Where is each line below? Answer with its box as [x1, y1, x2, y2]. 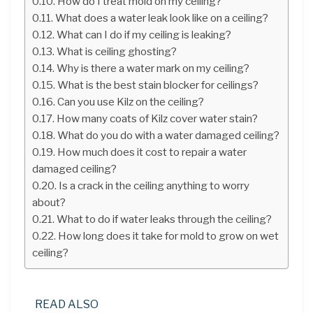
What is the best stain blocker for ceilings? [57, 78, 259, 92]
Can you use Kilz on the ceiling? [57, 94, 205, 108]
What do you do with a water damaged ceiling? [57, 128, 280, 142]
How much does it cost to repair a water [57, 145, 247, 159]
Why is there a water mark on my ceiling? [57, 61, 250, 75]
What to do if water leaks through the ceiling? [57, 212, 272, 226]
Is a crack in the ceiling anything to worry [59, 178, 250, 192]
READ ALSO [35, 297, 99, 311]
